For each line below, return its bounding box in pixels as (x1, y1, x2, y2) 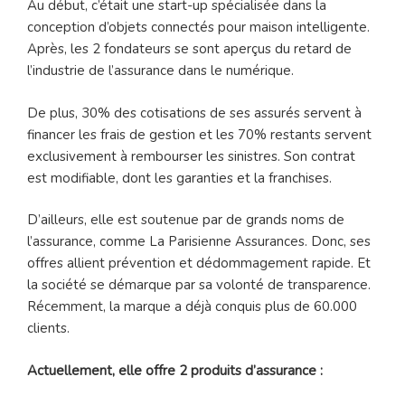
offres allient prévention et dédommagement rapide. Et (27, 254, 371, 273)
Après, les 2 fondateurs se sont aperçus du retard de (27, 40, 352, 59)
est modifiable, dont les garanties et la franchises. (27, 168, 332, 187)
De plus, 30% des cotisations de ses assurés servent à (27, 103, 362, 122)
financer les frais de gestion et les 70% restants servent (27, 125, 372, 144)
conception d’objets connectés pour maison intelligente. (27, 18, 370, 37)
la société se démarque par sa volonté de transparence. (27, 276, 371, 295)
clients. (27, 319, 70, 338)
